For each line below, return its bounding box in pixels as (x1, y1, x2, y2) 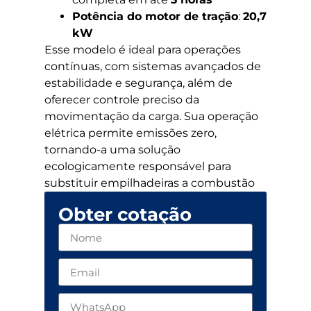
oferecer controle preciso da (44, 93, 199, 107)
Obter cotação (58, 203, 192, 226)
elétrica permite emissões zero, (44, 126, 217, 140)
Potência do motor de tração (72, 10, 238, 24)
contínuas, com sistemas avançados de (44, 60, 261, 74)
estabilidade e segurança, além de (44, 76, 233, 90)
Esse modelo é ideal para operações (44, 43, 241, 57)
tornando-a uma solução (44, 143, 180, 157)
